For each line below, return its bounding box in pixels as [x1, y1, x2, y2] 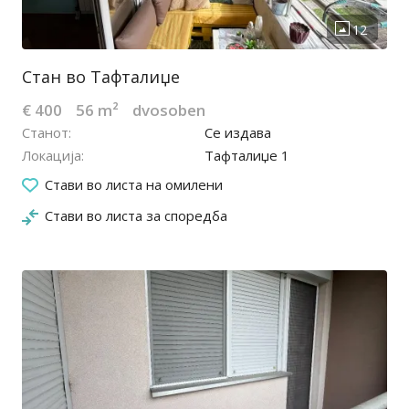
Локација [22, 146, 81, 165]
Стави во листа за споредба [45, 206, 227, 225]
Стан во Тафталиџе [22, 66, 180, 89]
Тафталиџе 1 [204, 146, 289, 165]
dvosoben [132, 100, 205, 121]
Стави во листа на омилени [45, 175, 223, 194]
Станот [22, 123, 68, 142]
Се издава [204, 123, 271, 142]
